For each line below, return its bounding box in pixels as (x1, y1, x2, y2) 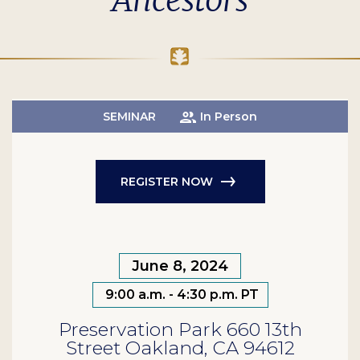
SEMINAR (103, 109, 157, 125)
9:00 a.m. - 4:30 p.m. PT (104, 287, 259, 303)
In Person (199, 109, 257, 125)
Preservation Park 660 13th (58, 318, 302, 342)
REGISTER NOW (120, 174, 213, 189)
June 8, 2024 (132, 257, 228, 276)
